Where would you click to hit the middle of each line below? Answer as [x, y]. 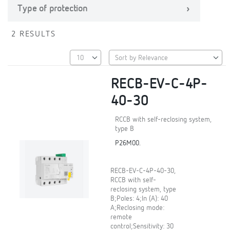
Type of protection [53, 9]
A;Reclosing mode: [138, 208]
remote [121, 217]
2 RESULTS [34, 34]
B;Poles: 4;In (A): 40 [139, 199]
